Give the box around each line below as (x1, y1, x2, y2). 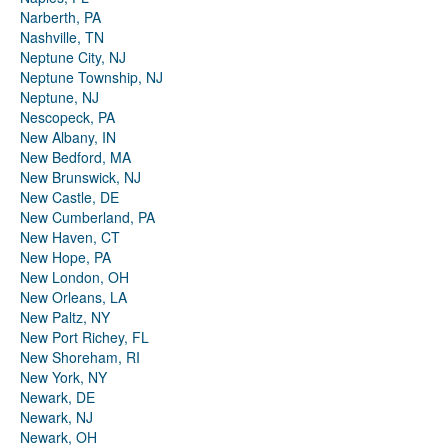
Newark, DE (20, 387, 95, 408)
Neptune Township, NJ (20, 67, 163, 88)
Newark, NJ (20, 407, 93, 428)
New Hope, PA (20, 247, 111, 268)
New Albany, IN (20, 127, 116, 148)
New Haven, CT (20, 227, 120, 248)
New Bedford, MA (20, 147, 131, 168)
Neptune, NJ (20, 87, 99, 108)
